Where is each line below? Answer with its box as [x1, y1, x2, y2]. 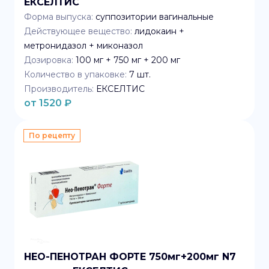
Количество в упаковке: [24, 69, 127, 80]
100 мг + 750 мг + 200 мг [76, 55, 180, 65]
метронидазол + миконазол [24, 40, 143, 51]
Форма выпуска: [24, 11, 93, 22]
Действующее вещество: [24, 26, 132, 37]
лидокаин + [134, 26, 184, 37]
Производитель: [24, 83, 94, 94]
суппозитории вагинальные [95, 11, 214, 22]
